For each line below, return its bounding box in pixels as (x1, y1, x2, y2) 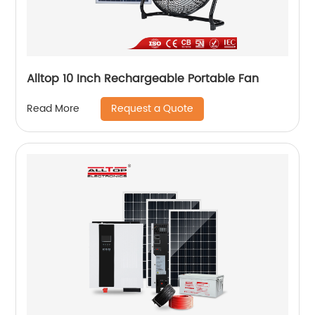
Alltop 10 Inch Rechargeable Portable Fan (27, 69, 259, 88)
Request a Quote (111, 100, 194, 117)
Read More (27, 101, 80, 117)
